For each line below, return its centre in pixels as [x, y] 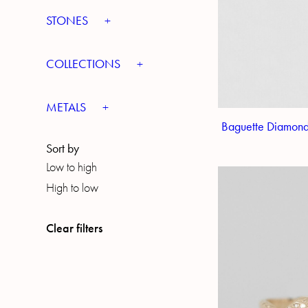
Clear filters [75, 228]
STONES [69, 21]
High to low [73, 188]
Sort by [63, 148]
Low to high [72, 167]
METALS [68, 107]
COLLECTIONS [85, 64]
